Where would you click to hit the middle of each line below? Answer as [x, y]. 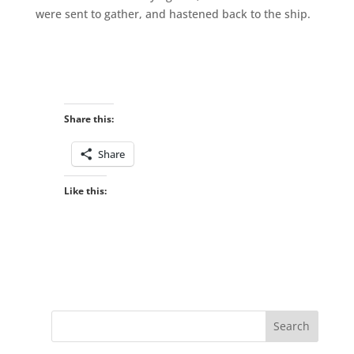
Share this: [88, 119]
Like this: [85, 190]
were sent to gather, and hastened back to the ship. [173, 13]
